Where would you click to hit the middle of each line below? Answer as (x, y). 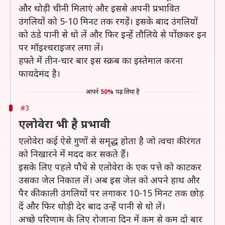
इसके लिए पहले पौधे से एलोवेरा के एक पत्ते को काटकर (110, 167)
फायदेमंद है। (39, 73)
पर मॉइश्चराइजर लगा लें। (61, 47)
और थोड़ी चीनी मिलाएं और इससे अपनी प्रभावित (99, 8)
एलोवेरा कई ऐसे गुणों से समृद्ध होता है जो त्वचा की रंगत (110, 141)
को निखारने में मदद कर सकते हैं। (74, 154)
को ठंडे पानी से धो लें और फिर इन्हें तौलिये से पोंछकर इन (113, 34)
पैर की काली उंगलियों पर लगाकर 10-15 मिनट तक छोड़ (111, 193)
